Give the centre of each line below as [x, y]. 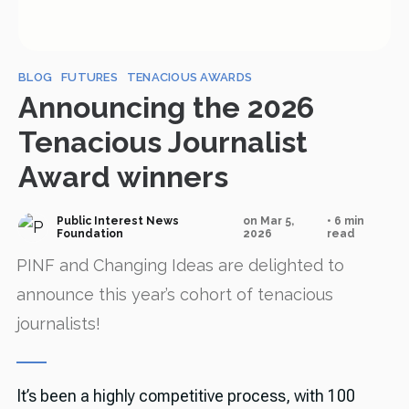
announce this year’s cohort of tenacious [174, 294]
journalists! [58, 324]
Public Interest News [118, 221]
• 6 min [345, 221]
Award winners [123, 177]
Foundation [90, 234]
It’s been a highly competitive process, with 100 [185, 396]
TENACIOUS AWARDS [189, 77]
